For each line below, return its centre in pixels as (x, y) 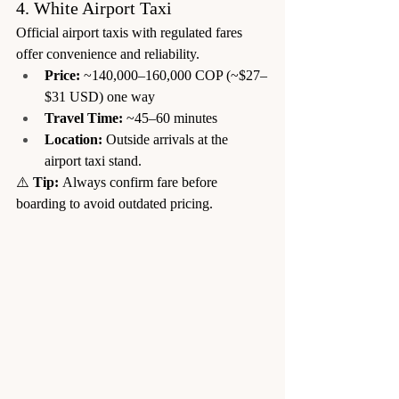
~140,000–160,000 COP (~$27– (174, 75)
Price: (62, 75)
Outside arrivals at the (167, 139)
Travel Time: (84, 118)
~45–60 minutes (170, 118)
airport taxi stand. (93, 160)
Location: (73, 139)
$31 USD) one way (100, 96)
